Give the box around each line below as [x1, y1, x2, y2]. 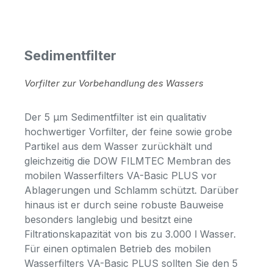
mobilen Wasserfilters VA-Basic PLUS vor [24, 169, 217, 182]
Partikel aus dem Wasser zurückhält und [24, 140, 212, 152]
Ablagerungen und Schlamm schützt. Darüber [24, 183, 239, 196]
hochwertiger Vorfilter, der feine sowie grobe [24, 125, 232, 138]
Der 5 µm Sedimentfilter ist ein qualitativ [24, 110, 207, 123]
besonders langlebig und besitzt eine [24, 213, 193, 225]
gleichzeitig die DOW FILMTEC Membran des [24, 154, 231, 167]
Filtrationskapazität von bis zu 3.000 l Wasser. [24, 227, 236, 240]
